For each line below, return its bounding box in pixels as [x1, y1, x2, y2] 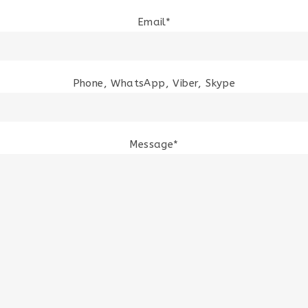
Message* [129, 138, 179, 151]
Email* [137, 16, 171, 28]
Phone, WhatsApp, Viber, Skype [72, 77, 236, 89]
